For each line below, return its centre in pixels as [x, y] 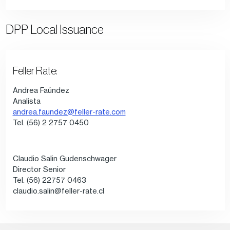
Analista [26, 101]
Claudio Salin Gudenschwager [64, 158]
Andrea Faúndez [41, 90]
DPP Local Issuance [54, 30]
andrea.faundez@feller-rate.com [69, 111]
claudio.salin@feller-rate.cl [58, 190]
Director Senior [39, 169]
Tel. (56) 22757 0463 [49, 180]
